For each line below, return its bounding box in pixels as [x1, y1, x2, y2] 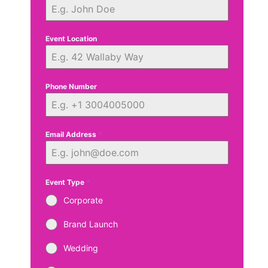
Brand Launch [63, 218, 118, 229]
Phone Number [45, 81, 98, 91]
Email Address [45, 129, 99, 139]
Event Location [45, 33, 98, 43]
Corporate [63, 194, 103, 205]
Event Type [45, 177, 87, 187]
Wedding [63, 242, 99, 253]
